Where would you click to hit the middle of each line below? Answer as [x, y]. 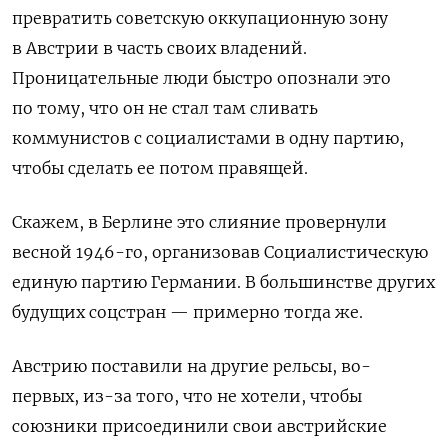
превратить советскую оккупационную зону [200, 17]
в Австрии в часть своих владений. [159, 47]
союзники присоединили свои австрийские [199, 425]
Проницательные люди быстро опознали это [201, 77]
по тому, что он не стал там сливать [165, 107]
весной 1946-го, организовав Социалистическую [220, 251]
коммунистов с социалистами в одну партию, [208, 137]
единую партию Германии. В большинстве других [223, 281]
